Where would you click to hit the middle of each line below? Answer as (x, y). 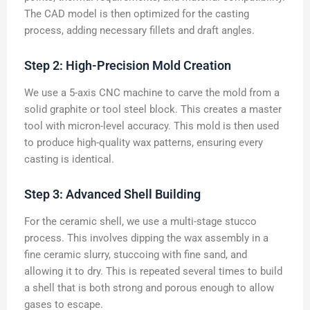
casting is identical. (69, 159)
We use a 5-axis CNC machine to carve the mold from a (152, 92)
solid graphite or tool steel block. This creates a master (153, 109)
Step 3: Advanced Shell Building (112, 194)
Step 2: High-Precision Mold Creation (128, 66)
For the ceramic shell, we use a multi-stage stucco (140, 221)
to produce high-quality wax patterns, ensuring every (144, 142)
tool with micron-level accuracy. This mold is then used (152, 126)
